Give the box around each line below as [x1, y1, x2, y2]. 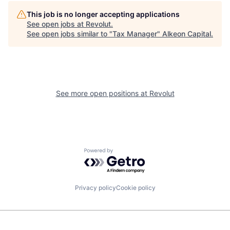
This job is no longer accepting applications [27, 10, 180, 19]
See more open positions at [55, 89, 149, 98]
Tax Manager [112, 29, 157, 39]
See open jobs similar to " [27, 29, 112, 39]
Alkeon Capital [162, 29, 211, 39]
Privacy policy [74, 184, 116, 191]
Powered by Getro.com [84, 148, 174, 159]
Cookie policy [116, 184, 156, 191]
